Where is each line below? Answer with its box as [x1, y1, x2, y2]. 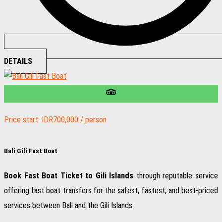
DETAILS [4, 56, 32, 66]
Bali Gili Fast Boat [4, 147, 57, 155]
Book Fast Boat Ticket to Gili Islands [4, 171, 134, 181]
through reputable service [133, 171, 219, 181]
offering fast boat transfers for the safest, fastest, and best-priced [4, 186, 218, 196]
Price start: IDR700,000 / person [4, 114, 107, 124]
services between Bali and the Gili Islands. [4, 201, 134, 211]
